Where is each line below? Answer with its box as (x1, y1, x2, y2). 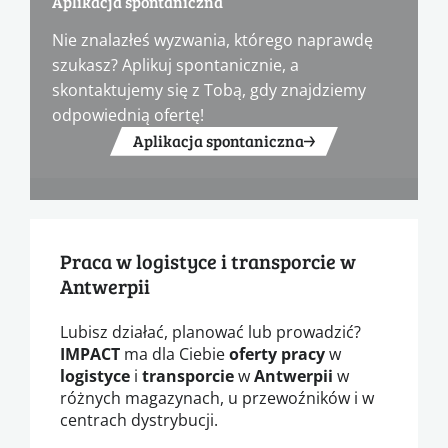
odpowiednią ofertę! (52, 103, 204, 125)
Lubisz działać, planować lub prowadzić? (60, 320, 361, 342)
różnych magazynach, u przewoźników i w (60, 386, 374, 408)
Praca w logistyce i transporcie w (60, 246, 356, 275)
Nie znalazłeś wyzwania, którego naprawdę (52, 28, 373, 50)
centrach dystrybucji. (60, 408, 218, 430)
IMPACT (60, 342, 120, 365)
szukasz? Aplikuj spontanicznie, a (52, 53, 299, 75)
